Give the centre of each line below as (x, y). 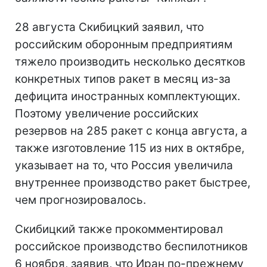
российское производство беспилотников (131, 246)
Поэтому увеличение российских (107, 113)
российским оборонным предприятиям (124, 44)
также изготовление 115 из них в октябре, (130, 148)
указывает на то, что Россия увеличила (124, 165)
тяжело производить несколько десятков (130, 61)
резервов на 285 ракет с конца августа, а (131, 131)
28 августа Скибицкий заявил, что (109, 27)
